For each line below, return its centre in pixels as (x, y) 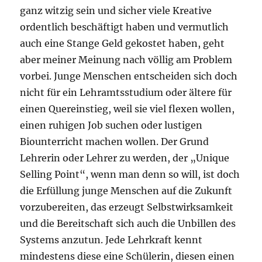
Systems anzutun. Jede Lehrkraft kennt (111, 240)
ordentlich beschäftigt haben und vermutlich (125, 27)
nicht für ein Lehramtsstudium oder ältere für (126, 93)
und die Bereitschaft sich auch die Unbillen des (128, 224)
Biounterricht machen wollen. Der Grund (115, 142)
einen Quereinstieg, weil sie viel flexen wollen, (127, 109)
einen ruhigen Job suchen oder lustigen (111, 125)
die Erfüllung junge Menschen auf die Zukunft (126, 191)
